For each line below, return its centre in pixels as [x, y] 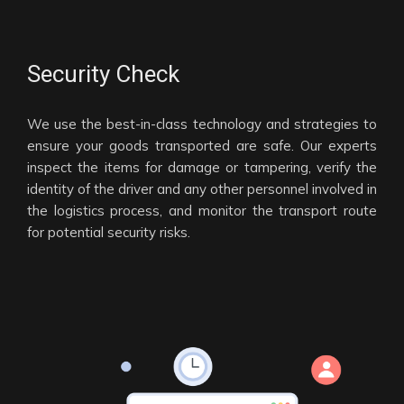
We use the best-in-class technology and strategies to [202, 124]
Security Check [103, 74]
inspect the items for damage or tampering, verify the [202, 168]
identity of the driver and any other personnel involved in [202, 189]
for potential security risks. [109, 233]
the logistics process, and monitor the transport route [202, 211]
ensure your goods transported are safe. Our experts [202, 146]
